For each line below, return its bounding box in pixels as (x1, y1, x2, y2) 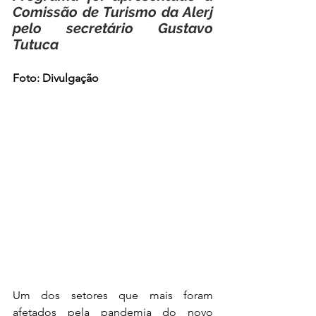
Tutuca (13, 36, 59, 53)
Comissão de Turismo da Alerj (13, 4, 213, 20)
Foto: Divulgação (13, 71, 99, 85)
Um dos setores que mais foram (13, 288, 213, 302)
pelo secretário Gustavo (13, 20, 213, 37)
